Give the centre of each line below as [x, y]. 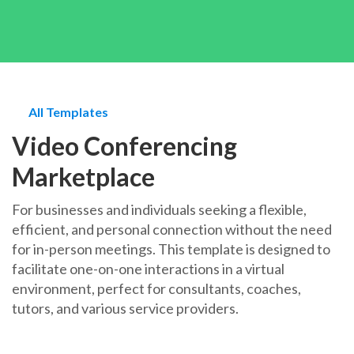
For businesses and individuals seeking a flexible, [159, 209]
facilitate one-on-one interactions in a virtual [148, 269]
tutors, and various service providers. [125, 308]
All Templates [68, 112]
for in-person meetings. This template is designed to [171, 249]
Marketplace [83, 177]
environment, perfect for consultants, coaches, [156, 288]
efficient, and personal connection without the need [172, 229]
